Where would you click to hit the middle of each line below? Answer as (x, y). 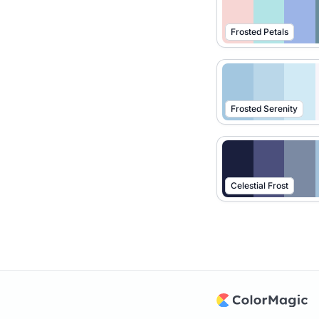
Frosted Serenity (264, 109)
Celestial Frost (260, 185)
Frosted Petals (260, 32)
